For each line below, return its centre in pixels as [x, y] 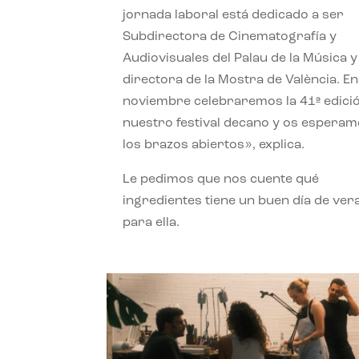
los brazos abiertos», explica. [214, 145]
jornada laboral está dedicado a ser [234, 16]
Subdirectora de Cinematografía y [230, 37]
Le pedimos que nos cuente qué [221, 180]
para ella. [151, 223]
